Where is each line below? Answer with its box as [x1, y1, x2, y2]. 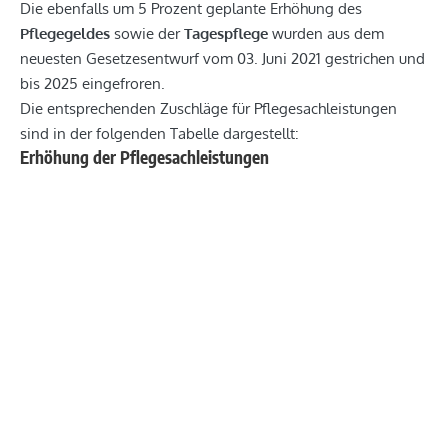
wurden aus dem [268, 24, 384, 44]
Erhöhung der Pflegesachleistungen [20, 146, 269, 169]
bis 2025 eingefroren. [20, 74, 165, 94]
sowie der [110, 24, 184, 44]
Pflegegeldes [20, 24, 110, 44]
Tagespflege [184, 24, 268, 44]
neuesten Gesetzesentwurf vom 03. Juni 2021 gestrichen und [20, 49, 425, 69]
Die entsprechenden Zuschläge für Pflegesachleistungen [20, 99, 397, 119]
